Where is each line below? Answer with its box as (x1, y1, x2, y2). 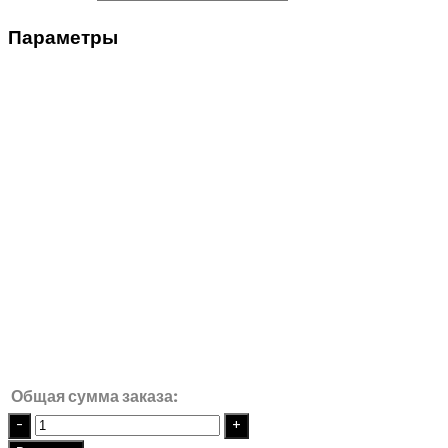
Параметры (8, 24, 118, 52)
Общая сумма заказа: (11, 384, 178, 408)
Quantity (7, 411, 75, 435)
